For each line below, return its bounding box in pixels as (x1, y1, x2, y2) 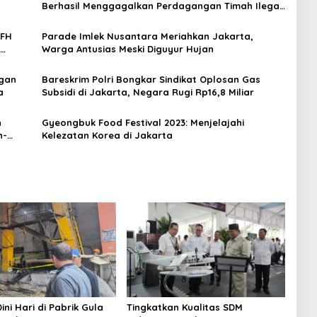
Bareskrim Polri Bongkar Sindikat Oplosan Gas (41, 74, 260, 86)
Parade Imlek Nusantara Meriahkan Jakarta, (41, 30, 253, 42)
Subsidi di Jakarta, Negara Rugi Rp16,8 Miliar (41, 86, 254, 98)
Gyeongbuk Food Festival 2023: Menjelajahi (41, 117, 244, 129)
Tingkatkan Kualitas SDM (126, 301, 243, 313)
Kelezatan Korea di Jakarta (41, 129, 173, 142)
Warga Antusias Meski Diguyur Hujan (41, 43, 214, 55)
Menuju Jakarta (41, 13, 116, 25)
